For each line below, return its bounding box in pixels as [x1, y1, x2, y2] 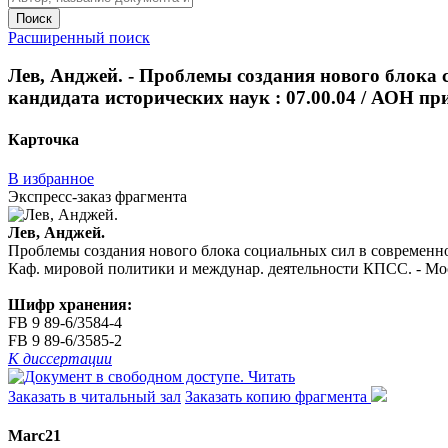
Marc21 [8, 427, 61, 445]
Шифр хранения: [8, 295, 132, 313]
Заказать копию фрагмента [185, 387, 371, 405]
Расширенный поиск [8, 28, 150, 46]
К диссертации [8, 349, 112, 367]
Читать [248, 367, 295, 385]
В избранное [8, 169, 94, 187]
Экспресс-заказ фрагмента [8, 187, 187, 205]
